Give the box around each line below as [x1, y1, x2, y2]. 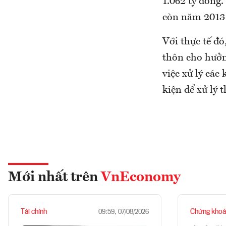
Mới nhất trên [8, 171, 101, 185]
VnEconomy [101, 171, 181, 185]
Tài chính [21, 208, 47, 215]
